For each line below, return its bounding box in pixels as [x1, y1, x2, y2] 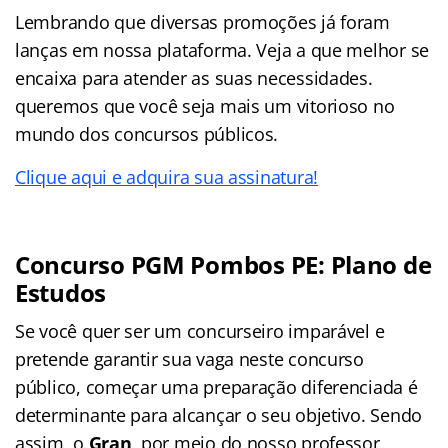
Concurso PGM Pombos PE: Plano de [15, 247, 432, 281]
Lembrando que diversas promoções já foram [15, 9, 390, 34]
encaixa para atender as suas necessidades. [15, 65, 373, 90]
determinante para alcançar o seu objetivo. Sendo [15, 402, 423, 427]
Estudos [15, 275, 107, 309]
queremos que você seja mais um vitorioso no [15, 93, 395, 118]
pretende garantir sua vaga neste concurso [15, 346, 364, 371]
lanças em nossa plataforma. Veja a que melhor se [15, 37, 430, 62]
